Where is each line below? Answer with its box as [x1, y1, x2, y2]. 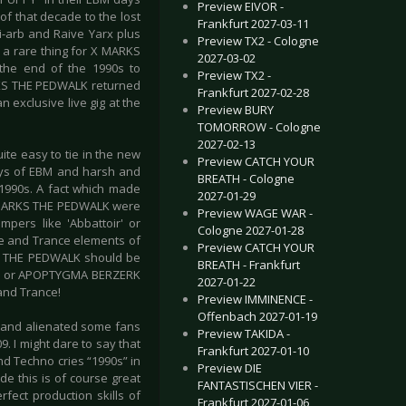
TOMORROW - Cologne [198, 119, 321, 135]
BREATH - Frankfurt [198, 256, 300, 273]
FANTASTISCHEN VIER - [198, 377, 318, 393]
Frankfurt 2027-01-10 [198, 343, 309, 359]
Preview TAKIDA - [198, 325, 290, 342]
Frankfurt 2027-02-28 [198, 84, 309, 101]
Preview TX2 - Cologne [198, 33, 319, 49]
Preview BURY [198, 101, 274, 118]
